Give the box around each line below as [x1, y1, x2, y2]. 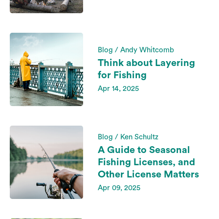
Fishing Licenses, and [98, 157, 195, 167]
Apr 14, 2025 [98, 85, 139, 92]
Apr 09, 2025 [98, 184, 140, 192]
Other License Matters [98, 169, 199, 179]
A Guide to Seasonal [98, 145, 190, 155]
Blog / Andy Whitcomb [98, 46, 174, 54]
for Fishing [98, 70, 147, 80]
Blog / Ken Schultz [98, 133, 158, 141]
